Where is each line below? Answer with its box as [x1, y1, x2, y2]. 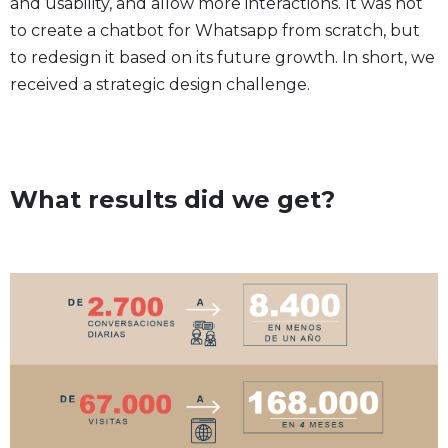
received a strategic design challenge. [10, 75, 310, 94]
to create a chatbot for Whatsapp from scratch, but [10, 21, 420, 40]
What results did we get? [10, 185, 335, 214]
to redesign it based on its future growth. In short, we [10, 48, 435, 67]
